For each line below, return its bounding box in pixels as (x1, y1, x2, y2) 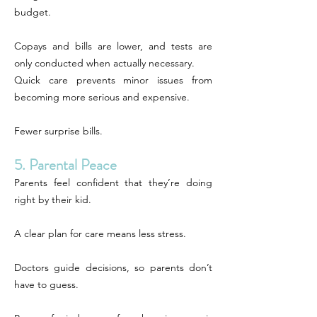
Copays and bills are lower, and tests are (14, 40, 212, 52)
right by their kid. (14, 193, 91, 206)
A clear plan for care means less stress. (14, 227, 186, 240)
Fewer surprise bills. (14, 125, 103, 137)
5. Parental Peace (14, 154, 117, 175)
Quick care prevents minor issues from (14, 74, 212, 86)
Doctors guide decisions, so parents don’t (14, 261, 212, 274)
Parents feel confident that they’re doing (14, 176, 212, 189)
